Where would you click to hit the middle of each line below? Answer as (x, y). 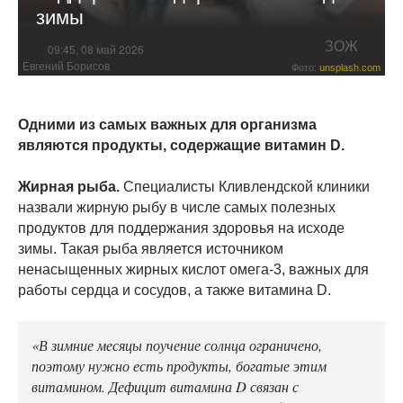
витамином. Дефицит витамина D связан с (165, 385)
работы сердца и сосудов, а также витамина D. (175, 290)
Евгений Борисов (66, 66)
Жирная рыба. (69, 186)
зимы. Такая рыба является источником (151, 248)
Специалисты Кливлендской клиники (245, 186)
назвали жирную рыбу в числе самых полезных (177, 207)
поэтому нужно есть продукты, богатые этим (179, 365)
